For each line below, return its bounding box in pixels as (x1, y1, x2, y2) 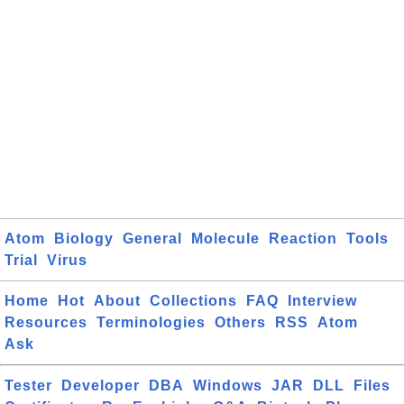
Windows (193, 378, 262, 394)
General (123, 231, 182, 247)
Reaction (269, 231, 337, 247)
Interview (288, 293, 357, 309)
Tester (5, 378, 52, 394)
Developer (61, 378, 140, 394)
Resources (5, 315, 87, 331)
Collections (150, 293, 237, 309)
